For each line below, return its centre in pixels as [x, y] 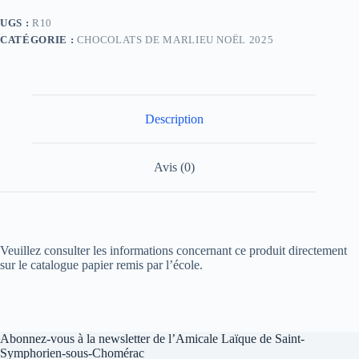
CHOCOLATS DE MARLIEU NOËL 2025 [175, 39]
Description [174, 119]
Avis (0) [174, 167]
